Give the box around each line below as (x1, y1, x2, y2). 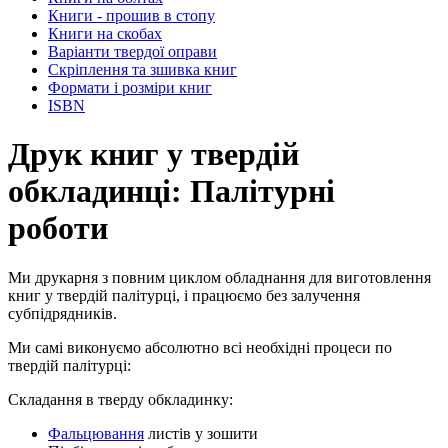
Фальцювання (48, 424, 144, 442)
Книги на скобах (48, 24, 162, 42)
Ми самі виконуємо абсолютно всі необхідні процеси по (8, 338, 392, 356)
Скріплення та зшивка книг (48, 60, 237, 78)
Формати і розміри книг (48, 78, 212, 96)
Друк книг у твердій (8, 136, 299, 173)
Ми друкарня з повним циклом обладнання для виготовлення (8, 268, 431, 286)
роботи (8, 210, 108, 247)
